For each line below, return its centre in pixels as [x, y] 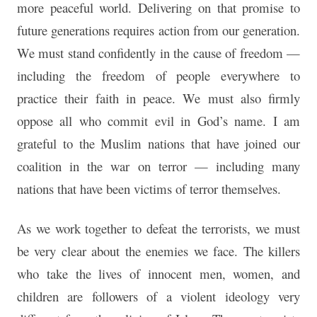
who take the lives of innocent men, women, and [158, 274]
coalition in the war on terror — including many [158, 166]
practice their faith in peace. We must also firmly [158, 98]
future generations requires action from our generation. [158, 30]
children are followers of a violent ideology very [158, 296]
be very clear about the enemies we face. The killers [158, 251]
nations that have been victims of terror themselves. [149, 189]
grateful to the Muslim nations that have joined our [158, 144]
